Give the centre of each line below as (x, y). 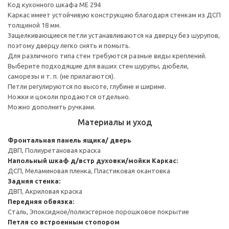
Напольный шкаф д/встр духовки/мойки (79, 160)
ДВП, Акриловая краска (45, 191)
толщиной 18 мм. (34, 25)
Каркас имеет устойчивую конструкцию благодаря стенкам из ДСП (114, 15)
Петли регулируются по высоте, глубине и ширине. (87, 86)
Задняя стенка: (34, 181)
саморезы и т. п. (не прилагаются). (61, 76)
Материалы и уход (114, 122)
